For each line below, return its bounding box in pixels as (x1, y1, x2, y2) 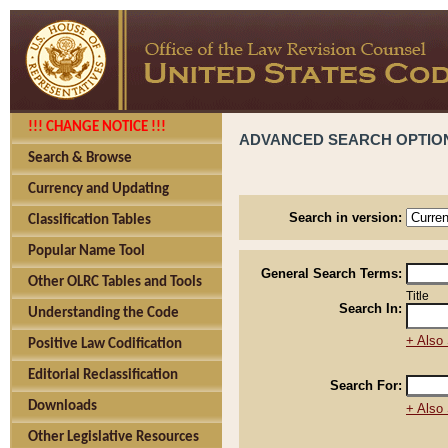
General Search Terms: (261, 266, 402, 281)
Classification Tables (28, 213, 151, 228)
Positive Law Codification (28, 337, 182, 352)
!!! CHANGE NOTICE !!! (28, 120, 166, 135)
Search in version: (289, 210, 402, 225)
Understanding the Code (28, 306, 179, 321)
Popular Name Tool (28, 244, 145, 259)
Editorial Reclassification (28, 368, 178, 383)
